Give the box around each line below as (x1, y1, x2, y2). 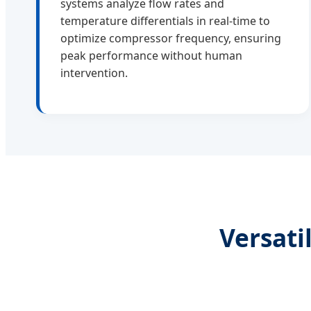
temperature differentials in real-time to (60, 13, 270, 29)
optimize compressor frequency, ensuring (60, 31, 281, 47)
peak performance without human (60, 48, 242, 64)
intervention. (60, 65, 128, 81)
